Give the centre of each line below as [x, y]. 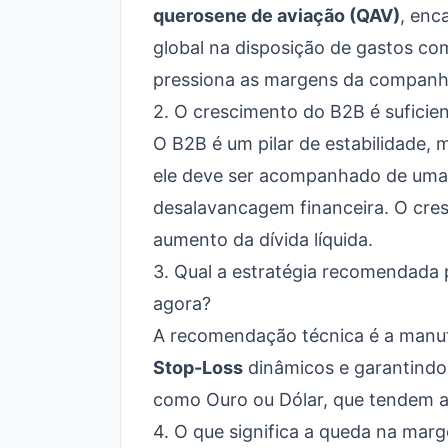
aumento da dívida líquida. [263, 239]
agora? [182, 303]
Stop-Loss [198, 367]
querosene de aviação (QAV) [276, 15]
